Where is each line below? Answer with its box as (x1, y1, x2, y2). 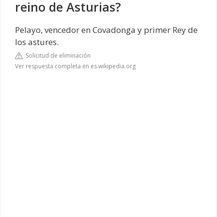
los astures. (15, 36, 59, 47)
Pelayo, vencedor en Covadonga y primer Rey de (15, 24, 198, 35)
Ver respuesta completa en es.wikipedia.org (15, 62, 136, 70)
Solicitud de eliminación (23, 51, 91, 60)
